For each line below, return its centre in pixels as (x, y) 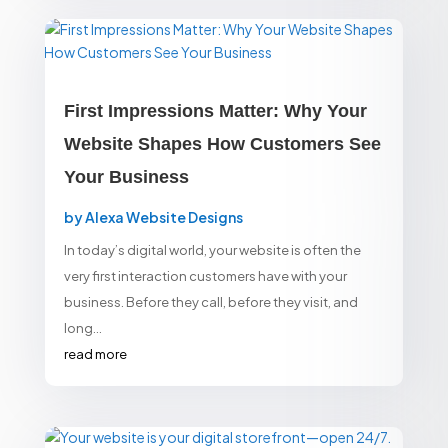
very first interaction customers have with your (205, 276)
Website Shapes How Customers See (222, 144)
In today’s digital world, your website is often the (212, 250)
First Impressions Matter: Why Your (215, 111)
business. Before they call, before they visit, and (210, 302)
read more (95, 354)
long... (82, 328)
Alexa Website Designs (163, 217)
